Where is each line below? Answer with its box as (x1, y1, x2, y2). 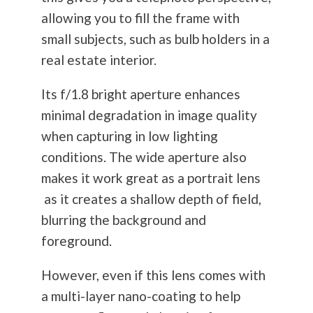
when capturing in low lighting (41, 128, 218, 145)
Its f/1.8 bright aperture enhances (41, 86, 240, 103)
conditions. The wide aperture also (41, 149, 247, 166)
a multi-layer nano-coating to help (41, 288, 240, 305)
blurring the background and (41, 212, 206, 228)
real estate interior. (41, 52, 159, 68)
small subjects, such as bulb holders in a (41, 31, 270, 48)
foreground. (41, 233, 115, 249)
